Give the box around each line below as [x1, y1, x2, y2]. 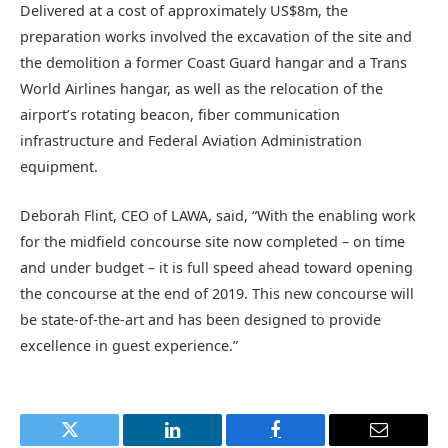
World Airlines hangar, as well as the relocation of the [20, 79, 383, 99]
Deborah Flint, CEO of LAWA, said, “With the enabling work [20, 205, 416, 225]
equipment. [20, 157, 98, 177]
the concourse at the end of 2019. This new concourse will [20, 283, 414, 303]
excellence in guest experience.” [20, 335, 238, 355]
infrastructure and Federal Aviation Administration [20, 131, 362, 151]
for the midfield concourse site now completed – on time [20, 231, 405, 251]
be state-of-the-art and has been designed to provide [20, 309, 381, 329]
